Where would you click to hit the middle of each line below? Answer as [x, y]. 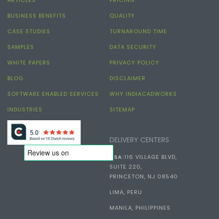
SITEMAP [122, 109]
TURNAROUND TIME [138, 31]
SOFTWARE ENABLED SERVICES [53, 94]
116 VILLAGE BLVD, [150, 157]
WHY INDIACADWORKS [143, 94]
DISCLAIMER [127, 78]
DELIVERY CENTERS [139, 140]
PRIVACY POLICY [134, 62]
